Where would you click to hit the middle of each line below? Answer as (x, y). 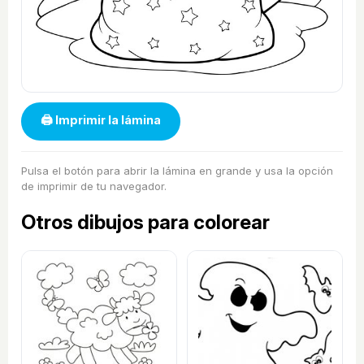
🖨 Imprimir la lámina (101, 119)
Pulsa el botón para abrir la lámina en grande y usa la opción (177, 170)
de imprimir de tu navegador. (94, 186)
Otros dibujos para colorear (145, 222)
